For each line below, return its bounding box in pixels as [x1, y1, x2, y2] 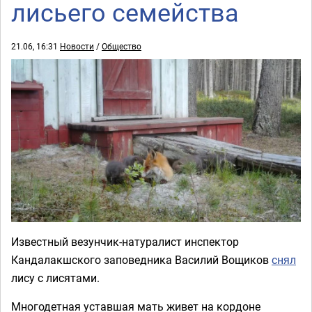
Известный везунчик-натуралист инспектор [11, 234, 239, 249]
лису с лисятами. [11, 270, 100, 286]
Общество [102, 40, 141, 52]
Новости [60, 40, 94, 52]
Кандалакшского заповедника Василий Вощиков [11, 252, 272, 267]
